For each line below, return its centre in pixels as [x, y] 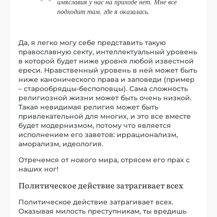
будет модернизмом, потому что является [95, 126]
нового [84, 160]
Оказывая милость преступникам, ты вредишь [103, 211]
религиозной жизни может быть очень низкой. [105, 98]
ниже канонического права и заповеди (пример [107, 80]
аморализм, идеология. [61, 144]
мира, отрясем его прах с [143, 160]
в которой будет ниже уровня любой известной [106, 61]
